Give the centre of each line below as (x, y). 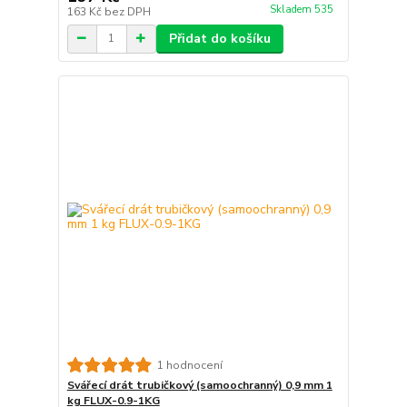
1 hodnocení (189, 365)
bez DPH (127, 11)
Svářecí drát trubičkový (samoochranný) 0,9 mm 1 (199, 386)
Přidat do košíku (219, 38)
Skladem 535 (303, 9)
